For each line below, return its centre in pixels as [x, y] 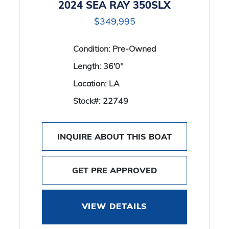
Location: [91, 83]
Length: [88, 66]
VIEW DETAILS [114, 207]
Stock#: [88, 101]
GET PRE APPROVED [114, 170]
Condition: [93, 49]
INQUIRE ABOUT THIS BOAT [114, 136]
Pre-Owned [134, 49]
